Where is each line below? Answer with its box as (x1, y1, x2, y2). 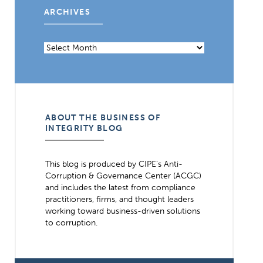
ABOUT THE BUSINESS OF (45, 113, 161, 123)
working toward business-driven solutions (45, 206, 200, 216)
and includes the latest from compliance (45, 183, 195, 193)
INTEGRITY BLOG (45, 123, 123, 133)
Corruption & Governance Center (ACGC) (45, 171, 201, 181)
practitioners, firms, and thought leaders (45, 194, 194, 204)
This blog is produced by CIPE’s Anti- (45, 159, 183, 169)
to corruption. (45, 218, 97, 228)
